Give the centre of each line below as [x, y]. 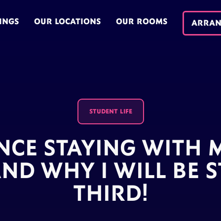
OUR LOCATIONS [67, 21]
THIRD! [110, 193]
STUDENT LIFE [110, 111]
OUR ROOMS [142, 21]
